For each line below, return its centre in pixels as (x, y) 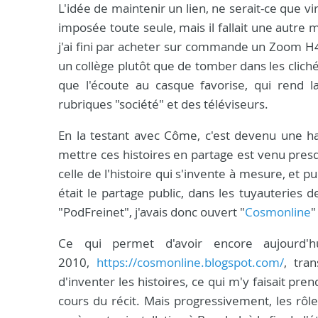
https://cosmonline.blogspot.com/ (190, 262)
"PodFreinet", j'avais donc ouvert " (152, 212)
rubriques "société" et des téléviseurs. (165, 104)
